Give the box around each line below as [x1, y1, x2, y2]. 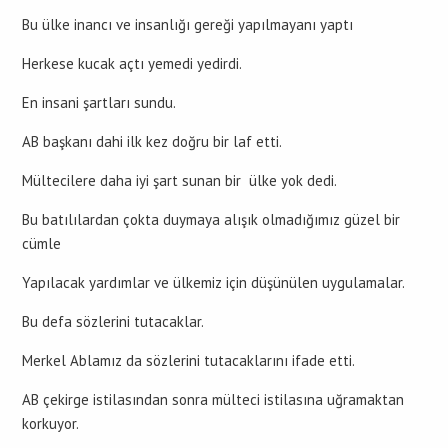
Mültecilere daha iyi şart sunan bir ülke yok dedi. [22, 171, 337, 190]
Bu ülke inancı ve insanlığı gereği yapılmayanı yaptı [22, 15, 353, 34]
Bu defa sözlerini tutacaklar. [22, 312, 204, 331]
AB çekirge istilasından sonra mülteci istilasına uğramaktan [22, 390, 404, 409]
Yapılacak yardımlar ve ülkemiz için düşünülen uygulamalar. [22, 273, 405, 292]
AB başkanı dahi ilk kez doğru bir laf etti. [22, 132, 282, 151]
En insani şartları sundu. [22, 93, 176, 112]
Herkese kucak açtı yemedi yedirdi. [22, 54, 242, 73]
